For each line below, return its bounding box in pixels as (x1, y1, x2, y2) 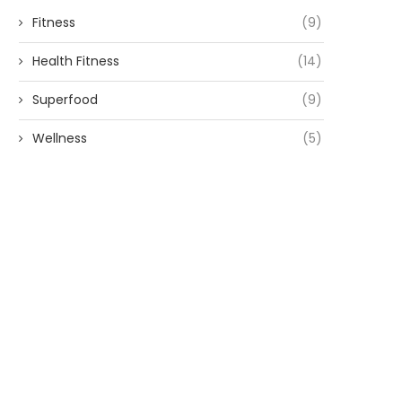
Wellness (32, 129, 87, 147)
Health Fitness (32, 52, 119, 70)
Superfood (32, 91, 98, 109)
